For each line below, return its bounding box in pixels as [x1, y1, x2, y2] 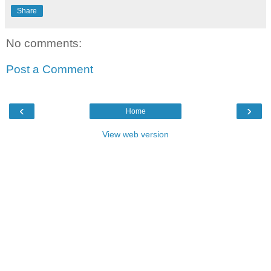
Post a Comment [6, 63, 93, 76]
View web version [102, 129, 169, 139]
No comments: [6, 36, 82, 50]
